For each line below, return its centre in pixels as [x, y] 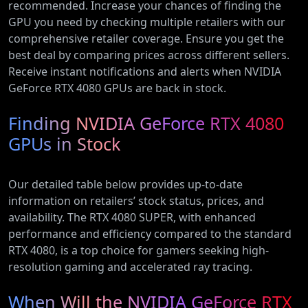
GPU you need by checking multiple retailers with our [147, 22]
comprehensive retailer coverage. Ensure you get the [146, 38]
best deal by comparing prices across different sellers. [149, 55]
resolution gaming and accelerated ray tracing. [130, 267]
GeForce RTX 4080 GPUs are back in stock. [117, 88]
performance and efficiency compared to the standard [150, 234]
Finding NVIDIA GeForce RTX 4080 [146, 123]
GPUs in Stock [64, 144]
